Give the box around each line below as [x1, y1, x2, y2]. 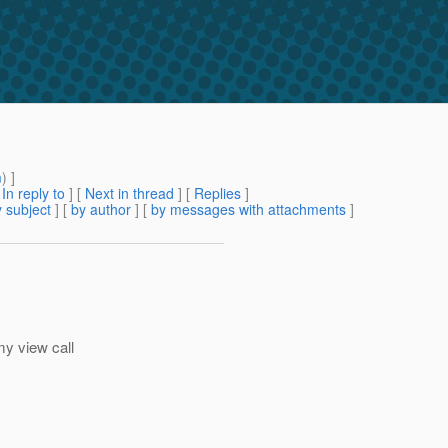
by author [71, 199, 131, 220]
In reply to [2, 183, 65, 204]
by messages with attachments [151, 199, 346, 220]
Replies [194, 183, 241, 204]
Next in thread [85, 183, 174, 204]
